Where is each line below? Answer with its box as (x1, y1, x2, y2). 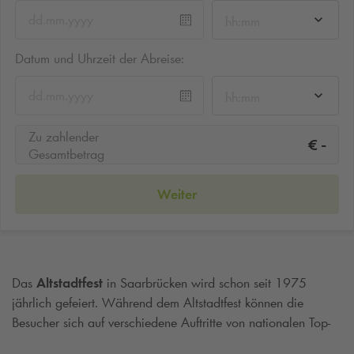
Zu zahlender (28, 128, 99, 146)
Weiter (157, 185, 197, 203)
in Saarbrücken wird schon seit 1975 (103, 273, 307, 292)
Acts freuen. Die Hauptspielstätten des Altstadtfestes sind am (12, 333, 333, 351)
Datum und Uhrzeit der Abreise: (15, 49, 184, 67)
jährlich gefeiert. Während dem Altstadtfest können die (12, 293, 303, 311)
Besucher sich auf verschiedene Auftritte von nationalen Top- (12, 313, 330, 331)
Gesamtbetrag (28, 145, 104, 164)
